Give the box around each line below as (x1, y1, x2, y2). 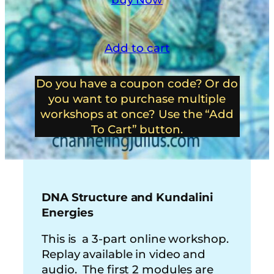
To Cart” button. (91, 122, 183, 137)
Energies (42, 205, 94, 220)
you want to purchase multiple (48, 92, 226, 106)
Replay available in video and (42, 247, 206, 262)
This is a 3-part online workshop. (42, 232, 229, 246)
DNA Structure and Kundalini (42, 190, 214, 204)
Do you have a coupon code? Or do (36, 76, 238, 91)
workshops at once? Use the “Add (40, 107, 234, 122)
